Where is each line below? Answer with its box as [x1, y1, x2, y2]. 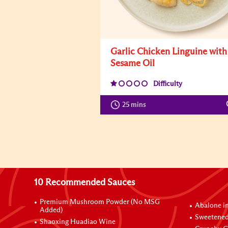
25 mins [122, 101, 151, 108]
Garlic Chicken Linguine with [110, 47, 227, 56]
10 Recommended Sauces [34, 178, 135, 187]
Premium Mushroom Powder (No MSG [40, 198, 160, 206]
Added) [40, 207, 63, 214]
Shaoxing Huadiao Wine [40, 218, 116, 225]
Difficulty [153, 80, 182, 88]
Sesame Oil [110, 59, 155, 68]
